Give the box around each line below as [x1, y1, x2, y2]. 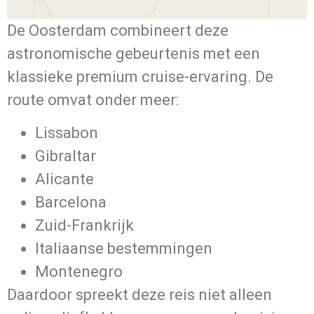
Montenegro [35, 263, 123, 281]
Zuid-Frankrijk [35, 217, 134, 235]
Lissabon [35, 124, 98, 142]
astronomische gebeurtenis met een [7, 44, 260, 62]
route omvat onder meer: [7, 90, 179, 109]
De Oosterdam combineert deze [7, 21, 228, 39]
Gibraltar [35, 147, 96, 165]
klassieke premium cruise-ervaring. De [7, 67, 273, 86]
